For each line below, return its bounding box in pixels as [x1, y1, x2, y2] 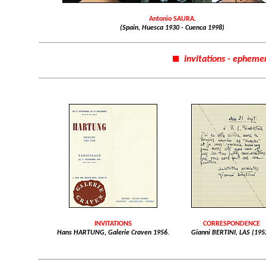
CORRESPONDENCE [203, 220, 260, 227]
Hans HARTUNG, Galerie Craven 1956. [56, 229, 169, 236]
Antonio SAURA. [148, 15, 196, 23]
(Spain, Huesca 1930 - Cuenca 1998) [120, 24, 224, 31]
